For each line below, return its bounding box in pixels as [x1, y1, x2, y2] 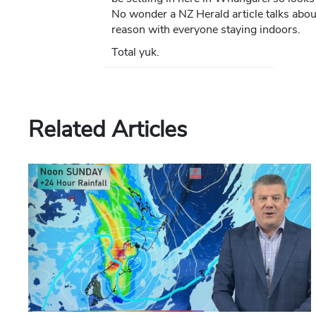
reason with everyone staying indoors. [111, 22, 300, 38]
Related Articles [28, 114, 187, 145]
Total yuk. [111, 44, 159, 61]
